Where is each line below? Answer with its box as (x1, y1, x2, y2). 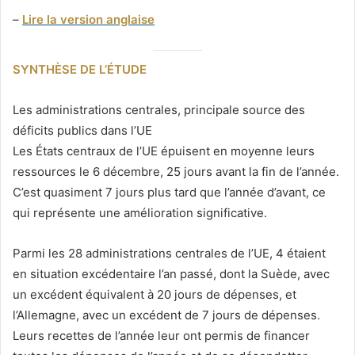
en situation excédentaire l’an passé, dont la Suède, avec (13, 266, 330, 282)
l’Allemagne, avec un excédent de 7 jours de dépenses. (13, 307, 320, 323)
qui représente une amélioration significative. (13, 205, 267, 221)
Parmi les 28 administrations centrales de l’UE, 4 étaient (13, 246, 326, 261)
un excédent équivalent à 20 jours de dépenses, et (13, 287, 296, 303)
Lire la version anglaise (22, 12, 155, 28)
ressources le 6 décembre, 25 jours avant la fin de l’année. (13, 164, 339, 180)
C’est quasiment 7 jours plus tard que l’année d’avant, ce (13, 185, 326, 200)
